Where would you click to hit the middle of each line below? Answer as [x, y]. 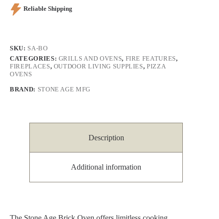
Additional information [106, 167]
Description [106, 137]
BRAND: [24, 89]
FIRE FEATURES [151, 58]
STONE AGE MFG [64, 89]
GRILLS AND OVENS [90, 58]
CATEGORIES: [34, 58]
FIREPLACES [30, 66]
